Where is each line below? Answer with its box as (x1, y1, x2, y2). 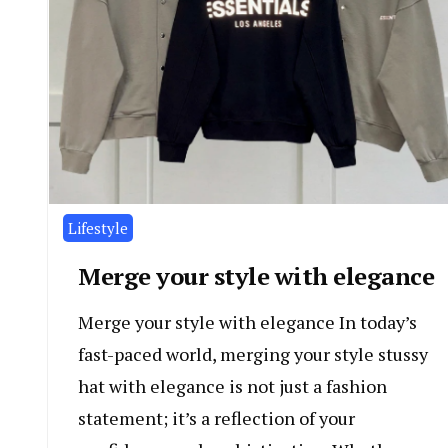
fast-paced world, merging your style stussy (78, 341, 428, 366)
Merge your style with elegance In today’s (78, 309, 417, 334)
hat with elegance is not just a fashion (78, 373, 387, 398)
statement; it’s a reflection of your (78, 405, 355, 430)
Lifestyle (68, 217, 128, 238)
